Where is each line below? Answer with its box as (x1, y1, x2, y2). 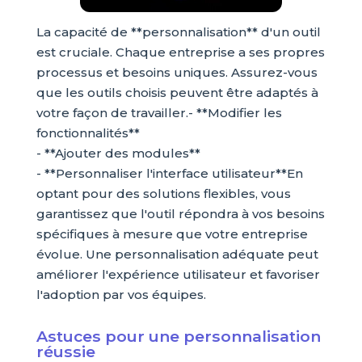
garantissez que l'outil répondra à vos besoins (36, 206, 325, 222)
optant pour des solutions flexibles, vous (36, 186, 291, 202)
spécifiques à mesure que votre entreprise (36, 226, 308, 242)
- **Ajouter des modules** (36, 145, 200, 162)
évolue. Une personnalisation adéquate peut (36, 246, 318, 263)
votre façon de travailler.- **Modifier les (36, 105, 282, 121)
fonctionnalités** (36, 125, 140, 141)
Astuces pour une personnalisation (36, 326, 321, 347)
